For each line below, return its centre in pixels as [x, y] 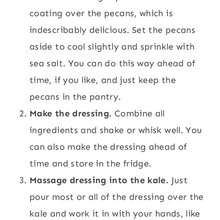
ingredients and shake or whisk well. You [116, 130]
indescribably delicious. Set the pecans [113, 30]
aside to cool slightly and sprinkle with [112, 46]
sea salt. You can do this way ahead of [112, 63]
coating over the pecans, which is [101, 13]
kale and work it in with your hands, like [115, 213]
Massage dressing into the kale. [100, 180]
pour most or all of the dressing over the [117, 197]
